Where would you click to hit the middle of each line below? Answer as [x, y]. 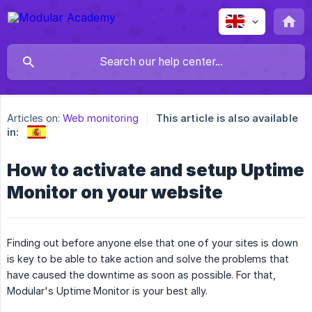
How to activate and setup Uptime [156, 170]
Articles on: [34, 118]
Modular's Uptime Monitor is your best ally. [107, 290]
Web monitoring [101, 118]
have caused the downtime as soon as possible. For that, [141, 274]
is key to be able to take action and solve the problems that [148, 258]
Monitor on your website [115, 192]
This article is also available [227, 118]
